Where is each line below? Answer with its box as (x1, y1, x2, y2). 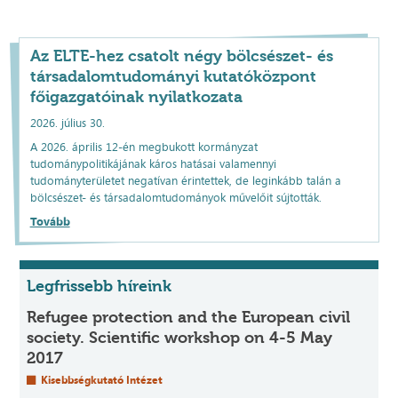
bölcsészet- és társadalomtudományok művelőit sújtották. (29, 189, 325, 206)
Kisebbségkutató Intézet (38, 371, 163, 387)
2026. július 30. (29, 115, 105, 131)
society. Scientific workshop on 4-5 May (27, 327, 333, 347)
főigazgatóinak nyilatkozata (29, 87, 243, 107)
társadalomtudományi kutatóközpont (29, 67, 316, 87)
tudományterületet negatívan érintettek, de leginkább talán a (29, 172, 341, 189)
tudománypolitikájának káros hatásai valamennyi (29, 155, 276, 172)
